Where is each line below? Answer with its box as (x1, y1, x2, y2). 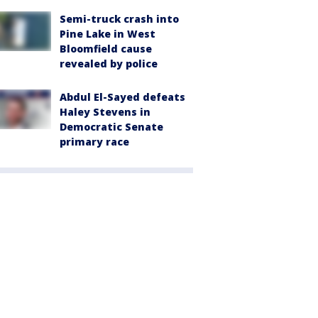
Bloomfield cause (60, 41, 152, 55)
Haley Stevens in (60, 104, 150, 119)
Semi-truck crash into (60, 11, 179, 26)
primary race (60, 134, 129, 148)
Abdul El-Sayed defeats (60, 89, 185, 104)
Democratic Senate (60, 119, 163, 133)
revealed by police (60, 56, 158, 70)
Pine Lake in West (60, 26, 155, 40)
